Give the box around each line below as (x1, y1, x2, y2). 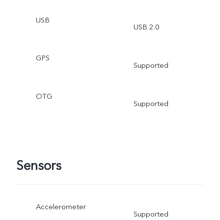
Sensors (16, 157, 61, 175)
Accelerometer (35, 202, 86, 212)
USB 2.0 (133, 22, 160, 32)
